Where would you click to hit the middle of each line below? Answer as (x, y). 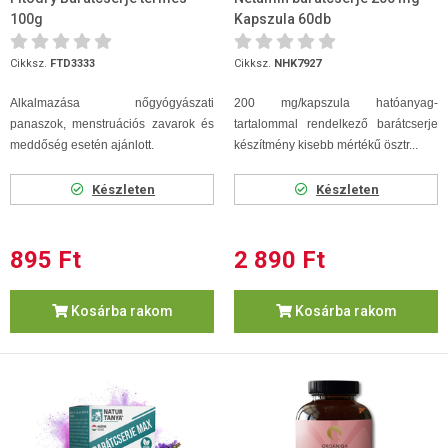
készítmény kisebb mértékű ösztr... (326, 145)
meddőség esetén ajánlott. (82, 145)
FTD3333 (72, 63)
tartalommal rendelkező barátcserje (336, 124)
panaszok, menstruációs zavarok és (112, 124)
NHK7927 (297, 63)
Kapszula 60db (282, 19)
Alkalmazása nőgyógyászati (112, 103)
